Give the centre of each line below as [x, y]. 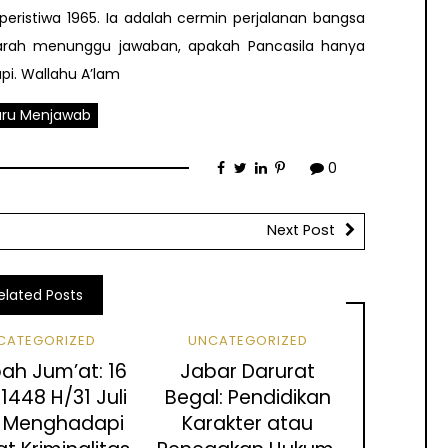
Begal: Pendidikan [247, 398]
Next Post [301, 230]
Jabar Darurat [248, 372]
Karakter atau [248, 424]
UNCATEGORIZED [247, 340]
